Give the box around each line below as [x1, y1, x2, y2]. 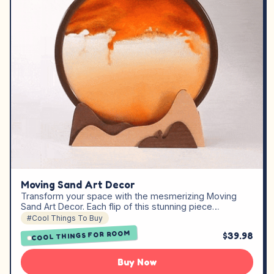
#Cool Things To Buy [27, 213, 103, 223]
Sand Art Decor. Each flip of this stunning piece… [21, 201, 220, 212]
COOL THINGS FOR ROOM [31, 228, 131, 242]
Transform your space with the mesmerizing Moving [21, 190, 237, 201]
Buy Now [117, 256, 157, 268]
